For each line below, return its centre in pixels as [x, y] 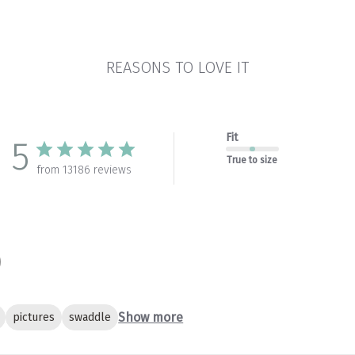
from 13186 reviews [84, 170]
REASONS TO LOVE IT [177, 67]
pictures [34, 317]
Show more [151, 317]
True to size [252, 160]
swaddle [90, 317]
